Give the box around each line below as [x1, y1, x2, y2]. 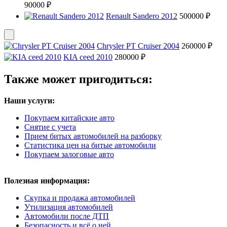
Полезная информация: [4, 176, 90, 185]
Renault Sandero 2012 [106, 12, 177, 21]
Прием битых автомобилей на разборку [24, 132, 162, 141]
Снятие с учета [24, 123, 76, 132]
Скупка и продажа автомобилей [24, 194, 135, 203]
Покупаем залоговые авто [24, 150, 114, 159]
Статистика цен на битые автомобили [24, 141, 156, 150]
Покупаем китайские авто [24, 113, 115, 123]
